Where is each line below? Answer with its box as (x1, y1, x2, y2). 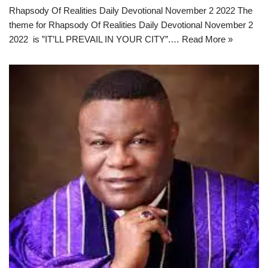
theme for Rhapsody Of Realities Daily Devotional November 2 (9, 19, 253, 30)
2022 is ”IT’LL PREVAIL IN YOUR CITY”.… (9, 33, 182, 44)
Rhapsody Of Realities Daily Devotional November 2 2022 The (9, 5, 252, 16)
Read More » (182, 33, 233, 44)
